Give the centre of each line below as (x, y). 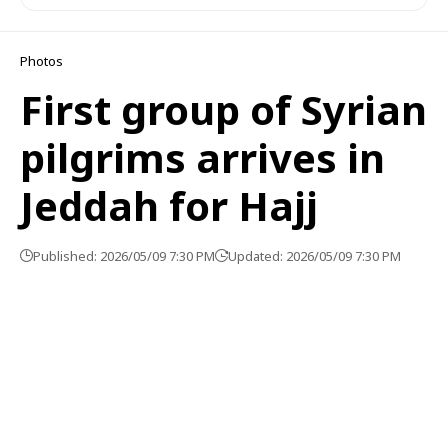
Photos (41, 61)
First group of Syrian (223, 109)
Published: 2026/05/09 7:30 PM (124, 256)
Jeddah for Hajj (169, 205)
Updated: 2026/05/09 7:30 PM (314, 256)
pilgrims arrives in (202, 157)
